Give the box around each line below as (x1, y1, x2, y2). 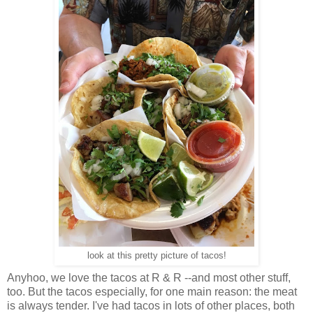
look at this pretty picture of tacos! (87, 251, 226, 261)
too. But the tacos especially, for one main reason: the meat (7, 285, 297, 298)
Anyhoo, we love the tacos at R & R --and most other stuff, (7, 271, 291, 284)
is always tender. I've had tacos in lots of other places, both (7, 299, 295, 312)
